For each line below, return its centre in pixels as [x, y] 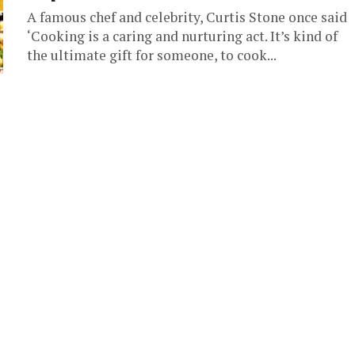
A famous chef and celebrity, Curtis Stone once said [187, 17]
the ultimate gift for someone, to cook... [152, 55]
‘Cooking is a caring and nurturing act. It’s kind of [182, 36]
